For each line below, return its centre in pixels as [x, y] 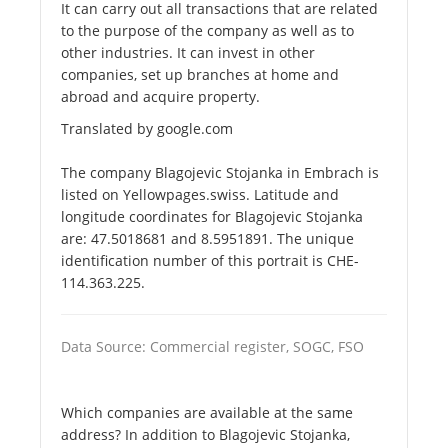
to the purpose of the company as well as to [207, 31]
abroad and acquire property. [160, 97]
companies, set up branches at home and [200, 75]
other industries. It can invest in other [188, 53]
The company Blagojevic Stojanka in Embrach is [220, 173]
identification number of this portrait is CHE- [210, 261]
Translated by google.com [147, 129]
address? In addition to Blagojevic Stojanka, [205, 435]
